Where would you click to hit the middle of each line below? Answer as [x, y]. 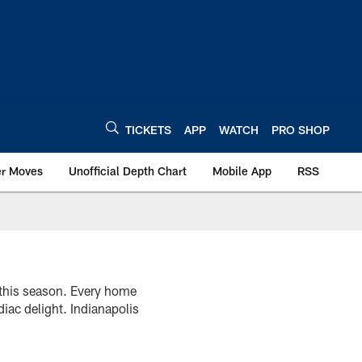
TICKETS [148, 129]
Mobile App [242, 171]
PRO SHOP [301, 129]
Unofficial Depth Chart [128, 171]
